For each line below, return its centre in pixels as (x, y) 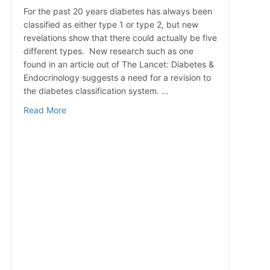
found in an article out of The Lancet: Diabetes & (118, 64)
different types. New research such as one (108, 51)
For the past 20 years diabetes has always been (118, 11)
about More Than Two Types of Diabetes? (148, 110)
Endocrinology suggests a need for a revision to (117, 78)
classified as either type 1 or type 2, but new (111, 25)
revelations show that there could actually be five (120, 38)
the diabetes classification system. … (96, 91)
